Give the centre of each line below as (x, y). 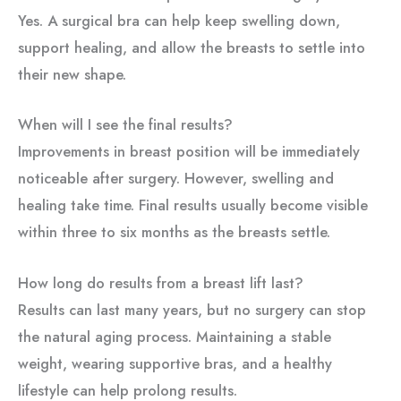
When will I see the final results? (125, 125)
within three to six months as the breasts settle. (174, 232)
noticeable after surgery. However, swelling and (176, 179)
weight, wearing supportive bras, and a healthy (175, 363)
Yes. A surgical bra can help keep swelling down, (179, 21)
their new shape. (72, 74)
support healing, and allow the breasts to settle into (192, 47)
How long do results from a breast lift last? (161, 282)
